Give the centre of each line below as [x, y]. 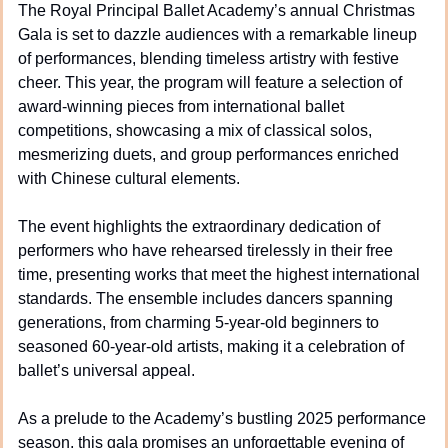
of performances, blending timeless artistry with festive [208, 58]
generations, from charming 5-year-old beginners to [198, 322]
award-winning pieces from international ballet [181, 106]
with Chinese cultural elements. [129, 178]
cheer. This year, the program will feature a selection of [210, 82]
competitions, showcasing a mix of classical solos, [195, 130]
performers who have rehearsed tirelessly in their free [205, 250]
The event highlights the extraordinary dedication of [199, 226]
